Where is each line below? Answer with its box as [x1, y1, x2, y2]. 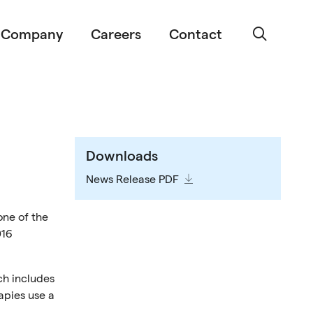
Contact [169, 27, 223, 43]
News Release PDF [86, 173, 180, 187]
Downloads [86, 148, 159, 165]
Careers [91, 27, 142, 43]
